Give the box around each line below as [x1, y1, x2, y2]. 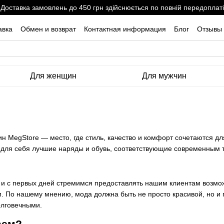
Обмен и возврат [20, 24, 76, 33]
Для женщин [30, 71, 77, 80]
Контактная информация [84, 24, 166, 33]
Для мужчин [141, 71, 186, 80]
